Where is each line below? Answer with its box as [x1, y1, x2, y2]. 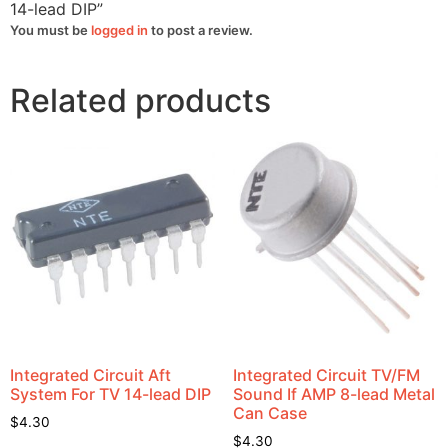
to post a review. [148, 22, 253, 39]
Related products [10, 81, 271, 121]
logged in [91, 22, 148, 39]
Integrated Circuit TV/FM [232, 364, 420, 385]
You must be [10, 22, 91, 39]
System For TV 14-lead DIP [10, 383, 211, 404]
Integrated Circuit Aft [10, 364, 171, 385]
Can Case [232, 402, 307, 423]
